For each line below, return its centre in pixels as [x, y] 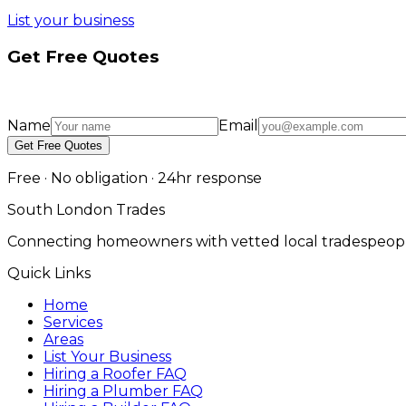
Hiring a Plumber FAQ [123, 391]
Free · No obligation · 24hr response [135, 178]
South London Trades [86, 209]
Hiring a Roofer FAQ [115, 373]
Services [73, 322]
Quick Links [49, 273]
